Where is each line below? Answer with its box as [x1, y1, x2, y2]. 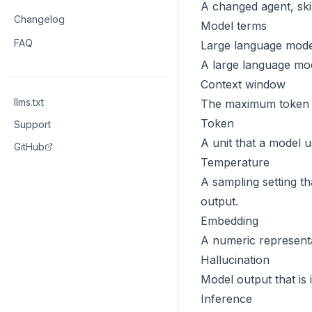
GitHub [14, 141, 45, 153]
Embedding [201, 214, 258, 228]
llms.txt [14, 96, 44, 108]
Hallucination [201, 253, 270, 267]
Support [14, 118, 51, 130]
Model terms [201, 19, 267, 33]
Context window [201, 77, 286, 91]
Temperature [201, 155, 270, 169]
